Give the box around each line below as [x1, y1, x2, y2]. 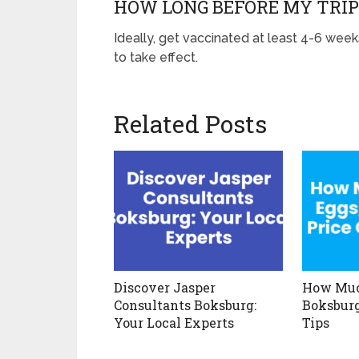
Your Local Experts [114, 314, 234, 332]
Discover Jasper [114, 279, 216, 296]
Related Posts [114, 108, 267, 140]
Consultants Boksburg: [114, 296, 256, 314]
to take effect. [114, 50, 198, 66]
